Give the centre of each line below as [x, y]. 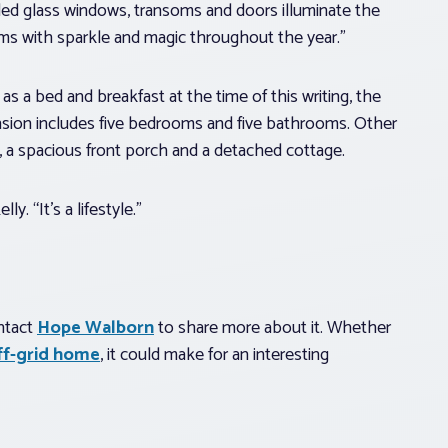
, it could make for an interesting [214, 354]
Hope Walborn [95, 327]
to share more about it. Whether [272, 327]
